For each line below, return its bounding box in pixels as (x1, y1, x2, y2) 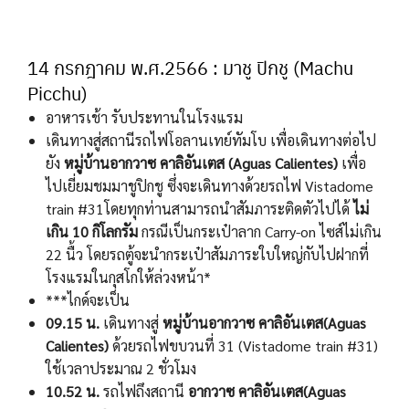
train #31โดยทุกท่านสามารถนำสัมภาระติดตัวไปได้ (46, 199, 353, 219)
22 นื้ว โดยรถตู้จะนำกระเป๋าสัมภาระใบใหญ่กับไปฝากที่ (46, 245, 369, 265)
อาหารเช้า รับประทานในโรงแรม (46, 108, 243, 128)
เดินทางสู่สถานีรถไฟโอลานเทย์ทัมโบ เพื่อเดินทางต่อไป (46, 131, 376, 151)
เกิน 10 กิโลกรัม (46, 222, 138, 242)
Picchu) (27, 80, 88, 107)
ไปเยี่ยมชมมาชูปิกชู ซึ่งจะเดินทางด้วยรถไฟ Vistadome (46, 176, 373, 196)
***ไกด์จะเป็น (46, 290, 130, 310)
